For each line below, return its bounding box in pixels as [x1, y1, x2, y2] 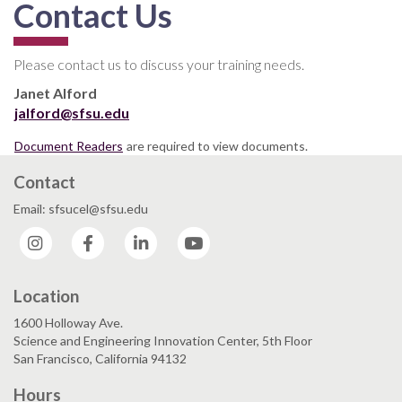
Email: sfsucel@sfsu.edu [13, 200, 148, 216]
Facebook [108, 226, 162, 242]
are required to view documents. [124, 137, 308, 153]
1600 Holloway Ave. [13, 315, 123, 331]
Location [13, 285, 79, 307]
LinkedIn [160, 226, 209, 242]
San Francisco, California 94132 [13, 351, 187, 367]
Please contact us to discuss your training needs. [13, 55, 307, 73]
